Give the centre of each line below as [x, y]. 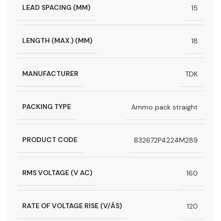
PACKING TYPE [47, 107]
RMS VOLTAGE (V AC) [57, 173]
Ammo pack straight [165, 107]
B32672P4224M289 [166, 140]
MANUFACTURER [50, 74]
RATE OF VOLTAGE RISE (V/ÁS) [72, 206]
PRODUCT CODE [50, 140]
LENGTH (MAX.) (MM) [57, 41]
